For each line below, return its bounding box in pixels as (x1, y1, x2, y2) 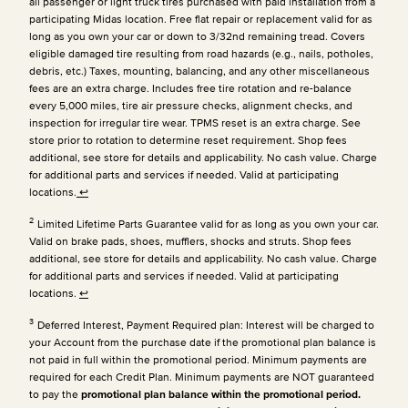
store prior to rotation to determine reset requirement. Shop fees (29, 133, 347, 146)
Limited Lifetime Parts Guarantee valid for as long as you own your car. (37, 217, 379, 229)
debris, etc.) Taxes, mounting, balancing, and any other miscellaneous (29, 64, 370, 76)
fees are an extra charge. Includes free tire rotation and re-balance (29, 81, 352, 94)
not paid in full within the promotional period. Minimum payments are (29, 352, 367, 365)
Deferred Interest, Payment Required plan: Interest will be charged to (37, 318, 374, 331)
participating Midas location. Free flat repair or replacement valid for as (29, 12, 372, 25)
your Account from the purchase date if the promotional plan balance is (29, 335, 376, 348)
